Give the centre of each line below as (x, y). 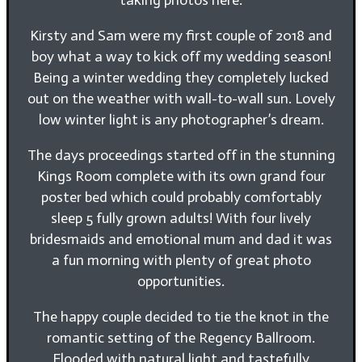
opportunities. (181, 281)
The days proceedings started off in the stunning (181, 155)
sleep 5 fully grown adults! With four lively (181, 218)
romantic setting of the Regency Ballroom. (181, 337)
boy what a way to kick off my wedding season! (181, 56)
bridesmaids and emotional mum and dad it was (181, 239)
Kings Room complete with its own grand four (181, 176)
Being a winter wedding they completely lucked (181, 77)
